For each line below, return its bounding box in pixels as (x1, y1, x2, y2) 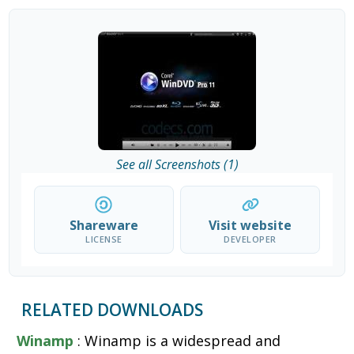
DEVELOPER (224, 233, 277, 246)
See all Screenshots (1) (115, 156, 239, 174)
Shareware (69, 217, 138, 235)
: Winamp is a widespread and (73, 331, 281, 351)
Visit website (209, 217, 292, 235)
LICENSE (85, 233, 122, 246)
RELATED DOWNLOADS (21, 299, 204, 322)
